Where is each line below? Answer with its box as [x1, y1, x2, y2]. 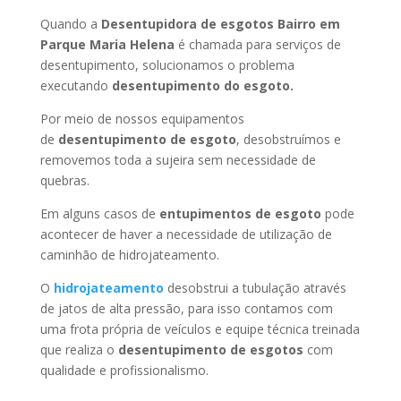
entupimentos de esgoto [158, 205, 321, 222]
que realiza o [39, 341, 118, 358]
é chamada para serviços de [174, 36, 341, 53]
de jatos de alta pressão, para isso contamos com [39, 300, 333, 317]
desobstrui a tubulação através [163, 279, 346, 296]
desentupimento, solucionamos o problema [39, 56, 294, 73]
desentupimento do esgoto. [111, 77, 294, 94]
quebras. [39, 172, 90, 189]
